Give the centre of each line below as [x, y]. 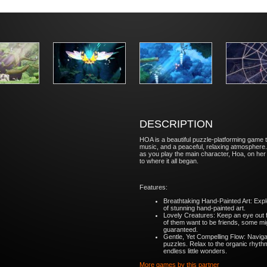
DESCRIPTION [176, 124]
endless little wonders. [195, 251]
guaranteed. [181, 229]
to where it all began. [169, 161]
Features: [153, 187]
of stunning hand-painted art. [204, 208]
